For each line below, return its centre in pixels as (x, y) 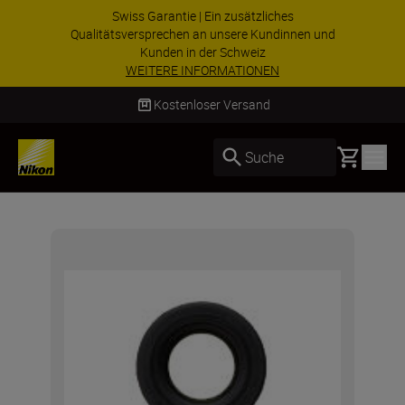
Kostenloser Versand (212, 104)
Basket (357, 155)
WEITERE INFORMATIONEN (202, 70)
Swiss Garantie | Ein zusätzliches (202, 16)
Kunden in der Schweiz (202, 52)
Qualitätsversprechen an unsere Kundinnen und (202, 34)
